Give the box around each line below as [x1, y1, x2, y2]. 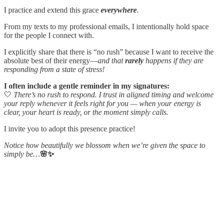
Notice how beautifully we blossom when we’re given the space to [4, 141, 205, 150]
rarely [125, 56, 144, 65]
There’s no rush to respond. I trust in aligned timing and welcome [14, 91, 214, 99]
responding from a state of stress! [4, 65, 105, 74]
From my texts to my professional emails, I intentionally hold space [4, 22, 209, 31]
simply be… [4, 150, 40, 159]
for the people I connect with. [4, 31, 94, 40]
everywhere [101, 6, 137, 15]
